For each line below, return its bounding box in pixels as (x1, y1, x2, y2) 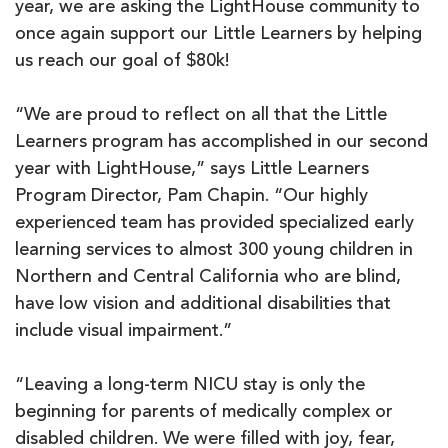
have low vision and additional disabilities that (15, 295, 391, 314)
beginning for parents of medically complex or (15, 403, 393, 422)
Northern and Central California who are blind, (15, 268, 401, 287)
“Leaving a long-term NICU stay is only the (15, 376, 365, 395)
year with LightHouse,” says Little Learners (15, 160, 369, 179)
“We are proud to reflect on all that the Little (15, 106, 387, 125)
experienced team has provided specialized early (15, 214, 414, 233)
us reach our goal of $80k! (15, 52, 239, 71)
